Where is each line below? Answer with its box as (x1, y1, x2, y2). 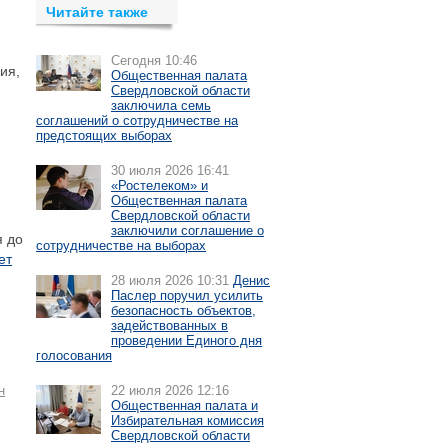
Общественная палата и (111, 398, 258, 413)
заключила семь (111, 98, 211, 113)
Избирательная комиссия (111, 413, 264, 428)
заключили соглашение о (111, 223, 264, 238)
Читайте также (46, 4, 148, 20)
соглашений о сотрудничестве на (36, 113, 238, 128)
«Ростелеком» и (111, 178, 208, 193)
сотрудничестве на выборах (36, 238, 206, 253)
